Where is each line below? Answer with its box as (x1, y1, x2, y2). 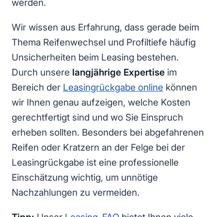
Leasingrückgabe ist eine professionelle (12, 157, 179, 169)
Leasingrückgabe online (63, 82, 163, 93)
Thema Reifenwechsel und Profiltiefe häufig (12, 37, 196, 48)
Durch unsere (12, 67, 72, 78)
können (163, 82, 197, 93)
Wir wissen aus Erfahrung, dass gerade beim (12, 22, 199, 33)
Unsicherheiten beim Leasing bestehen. (12, 52, 179, 63)
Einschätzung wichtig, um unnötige (12, 172, 158, 184)
